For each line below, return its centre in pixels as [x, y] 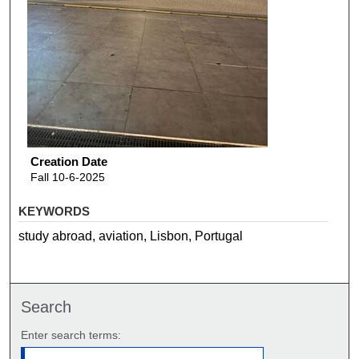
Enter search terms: [71, 335]
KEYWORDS [54, 211]
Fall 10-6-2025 [67, 177]
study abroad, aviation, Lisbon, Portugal [131, 236]
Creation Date [69, 162]
